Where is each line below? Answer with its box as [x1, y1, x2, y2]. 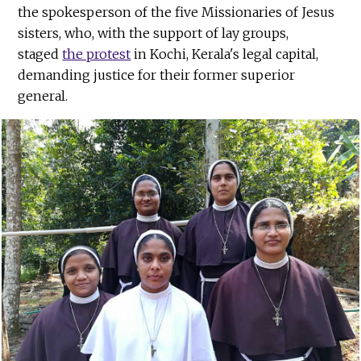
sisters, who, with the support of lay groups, [18, 24, 289, 41]
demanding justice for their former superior [18, 66, 296, 83]
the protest [62, 45, 131, 62]
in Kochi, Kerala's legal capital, [131, 45, 319, 62]
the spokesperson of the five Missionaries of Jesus [18, 3, 335, 20]
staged [18, 45, 63, 62]
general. [18, 87, 68, 104]
